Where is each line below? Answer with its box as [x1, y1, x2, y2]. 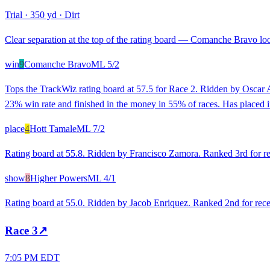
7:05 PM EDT [5, 253, 60, 263]
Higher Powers [30, 172, 87, 183]
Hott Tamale [30, 123, 77, 134]
